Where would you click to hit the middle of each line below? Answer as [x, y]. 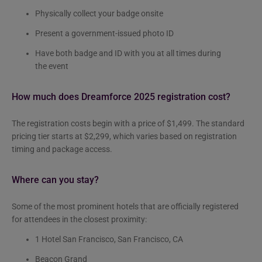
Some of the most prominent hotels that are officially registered [125, 206]
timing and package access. [62, 149]
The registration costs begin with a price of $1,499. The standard [128, 123]
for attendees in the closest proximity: [79, 219]
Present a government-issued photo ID [104, 33]
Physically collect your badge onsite [99, 13]
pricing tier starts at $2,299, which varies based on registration [124, 136]
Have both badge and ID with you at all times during [128, 53]
